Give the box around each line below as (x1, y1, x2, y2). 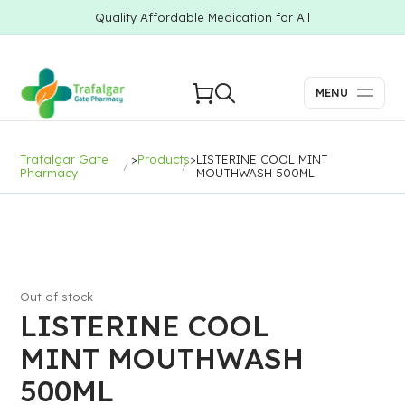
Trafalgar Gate (20, 152, 109, 166)
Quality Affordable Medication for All (95, 10, 310, 24)
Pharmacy (20, 165, 79, 180)
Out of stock (20, 289, 94, 304)
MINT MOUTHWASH (20, 340, 305, 376)
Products (137, 152, 191, 166)
